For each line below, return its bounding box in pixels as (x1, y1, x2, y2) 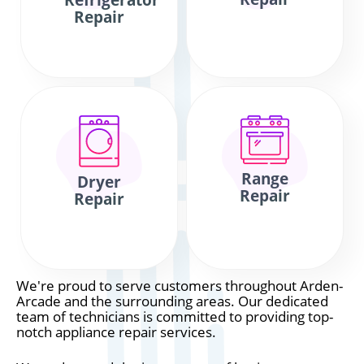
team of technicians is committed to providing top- (16, 307, 333, 326)
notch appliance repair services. (16, 323, 216, 341)
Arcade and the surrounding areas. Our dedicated (16, 292, 328, 310)
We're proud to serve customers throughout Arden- (16, 276, 343, 295)
